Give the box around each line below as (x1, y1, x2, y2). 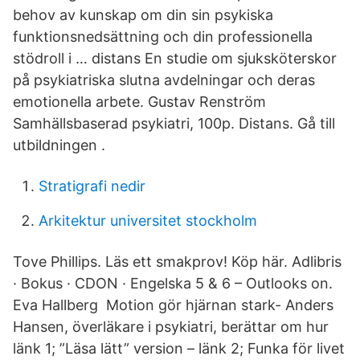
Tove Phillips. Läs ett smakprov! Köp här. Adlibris (13, 253, 342, 270)
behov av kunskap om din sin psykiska (13, 6, 273, 23)
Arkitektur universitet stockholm (39, 212, 257, 229)
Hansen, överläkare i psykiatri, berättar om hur (13, 318, 329, 335)
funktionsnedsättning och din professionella (13, 28, 313, 45)
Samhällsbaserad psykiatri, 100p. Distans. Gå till (13, 115, 335, 132)
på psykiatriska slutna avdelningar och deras (13, 72, 315, 88)
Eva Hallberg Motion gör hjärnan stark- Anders (13, 297, 333, 313)
